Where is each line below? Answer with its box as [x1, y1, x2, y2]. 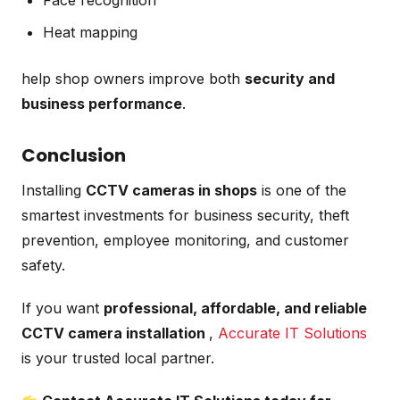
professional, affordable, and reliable [104, 298, 367, 317]
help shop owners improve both [21, 69, 245, 87]
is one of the [257, 180, 346, 199]
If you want [21, 298, 104, 317]
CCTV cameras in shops [86, 180, 257, 199]
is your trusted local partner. [21, 348, 214, 367]
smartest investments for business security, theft [21, 205, 349, 224]
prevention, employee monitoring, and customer [21, 230, 349, 249]
